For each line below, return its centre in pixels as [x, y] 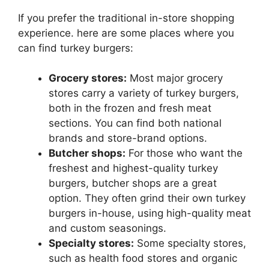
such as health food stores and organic [143, 258]
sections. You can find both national [135, 123]
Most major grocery [175, 78]
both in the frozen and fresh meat [130, 108]
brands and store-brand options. [128, 138]
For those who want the [184, 153]
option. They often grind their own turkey [147, 198]
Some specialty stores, [190, 243]
